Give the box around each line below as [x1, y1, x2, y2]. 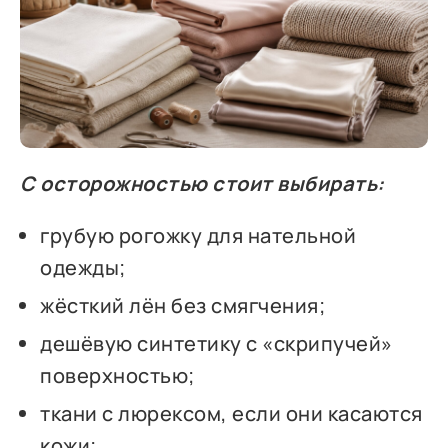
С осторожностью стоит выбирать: [20, 170, 385, 198]
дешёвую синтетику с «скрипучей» [40, 330, 393, 358]
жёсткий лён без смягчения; [40, 292, 326, 320]
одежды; [40, 254, 126, 282]
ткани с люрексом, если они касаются [40, 400, 423, 428]
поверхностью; [40, 362, 195, 390]
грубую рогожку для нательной [40, 222, 357, 250]
